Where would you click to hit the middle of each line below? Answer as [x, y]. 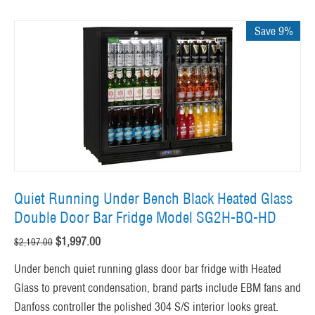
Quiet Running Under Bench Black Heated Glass [153, 199]
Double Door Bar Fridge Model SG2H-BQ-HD [145, 218]
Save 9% [274, 31]
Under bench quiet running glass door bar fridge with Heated [148, 269]
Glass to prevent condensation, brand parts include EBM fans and [157, 288]
